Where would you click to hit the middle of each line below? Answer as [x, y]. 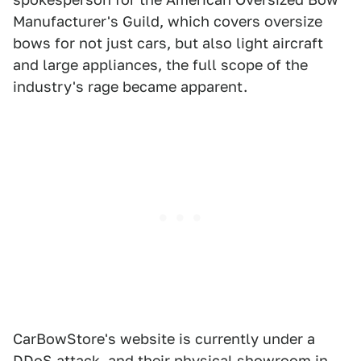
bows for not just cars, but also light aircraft [168, 43]
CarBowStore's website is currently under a [164, 339]
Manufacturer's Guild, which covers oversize [168, 21]
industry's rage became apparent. [130, 87]
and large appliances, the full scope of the [160, 65]
